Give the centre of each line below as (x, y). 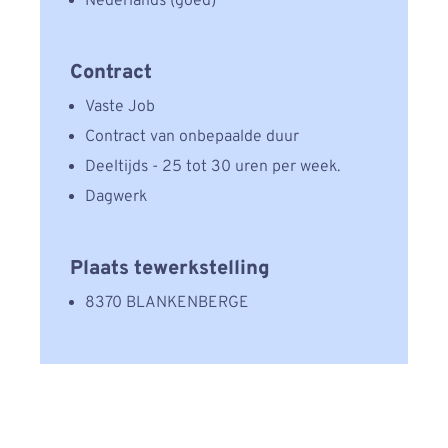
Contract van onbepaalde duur (192, 137)
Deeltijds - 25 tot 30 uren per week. (212, 167)
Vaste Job (120, 107)
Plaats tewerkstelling (170, 269)
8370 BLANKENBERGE (167, 303)
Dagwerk (116, 197)
